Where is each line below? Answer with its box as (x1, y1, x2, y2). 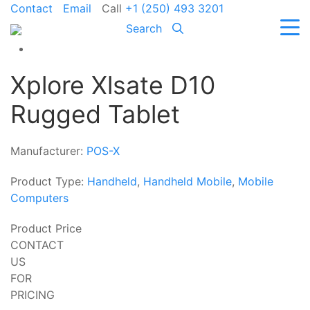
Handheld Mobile (143, 174, 232, 188)
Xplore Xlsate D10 (10, 70, 215, 100)
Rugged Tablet (10, 99, 180, 129)
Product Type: (10, 174, 87, 188)
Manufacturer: (10, 144, 86, 158)
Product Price (10, 221, 82, 235)
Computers (10, 191, 69, 205)
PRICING (10, 288, 55, 302)
